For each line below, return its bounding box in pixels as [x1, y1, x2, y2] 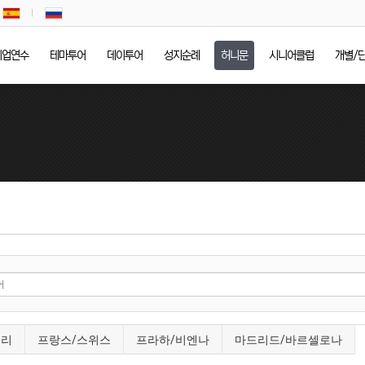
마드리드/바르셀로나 [235, 333, 342, 346]
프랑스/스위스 [37, 333, 111, 346]
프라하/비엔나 [136, 333, 209, 346]
